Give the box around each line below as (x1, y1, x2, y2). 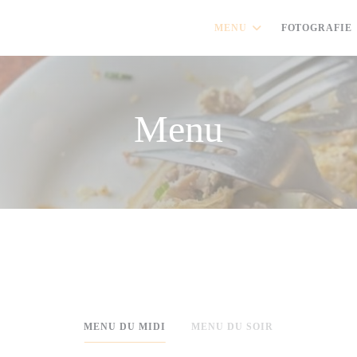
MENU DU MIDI (84, 321, 166, 332)
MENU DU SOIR (191, 321, 273, 332)
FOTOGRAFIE (280, 22, 353, 33)
